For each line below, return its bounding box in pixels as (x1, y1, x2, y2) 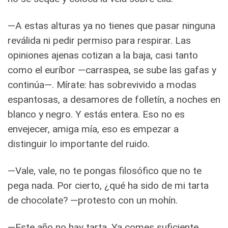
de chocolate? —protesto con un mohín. (8, 194, 178, 206)
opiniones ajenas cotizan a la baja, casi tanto (8, 49, 198, 61)
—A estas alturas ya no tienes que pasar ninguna (8, 19, 215, 32)
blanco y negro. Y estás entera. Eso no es (8, 108, 185, 120)
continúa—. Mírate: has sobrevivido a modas (8, 78, 196, 91)
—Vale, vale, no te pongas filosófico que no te (8, 164, 202, 177)
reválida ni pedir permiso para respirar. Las (8, 34, 191, 46)
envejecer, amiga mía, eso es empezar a (8, 123, 179, 135)
